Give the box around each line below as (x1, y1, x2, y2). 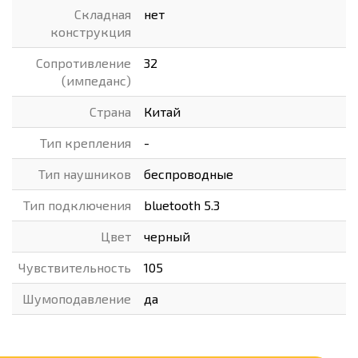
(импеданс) (62, 73, 131, 88)
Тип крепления (40, 135, 131, 150)
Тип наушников (38, 166, 131, 181)
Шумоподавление (22, 291, 131, 306)
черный (144, 229, 190, 244)
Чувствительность (18, 260, 131, 275)
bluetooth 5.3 (144, 197, 220, 213)
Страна (89, 104, 131, 119)
